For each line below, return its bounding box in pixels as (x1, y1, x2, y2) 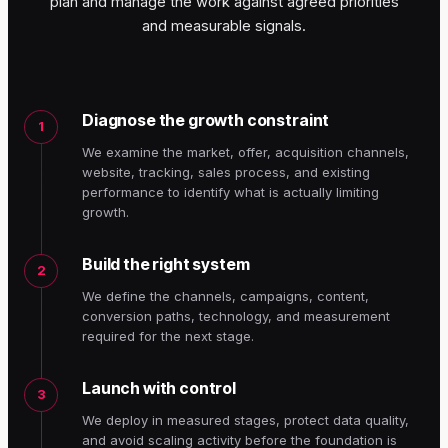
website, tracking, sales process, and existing (82, 163, 370, 180)
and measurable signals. (142, 16, 306, 35)
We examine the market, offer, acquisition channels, (82, 143, 409, 160)
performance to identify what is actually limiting (82, 183, 379, 200)
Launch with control (82, 377, 236, 398)
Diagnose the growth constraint (82, 109, 330, 130)
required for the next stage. (82, 327, 254, 344)
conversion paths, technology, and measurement (82, 307, 390, 324)
